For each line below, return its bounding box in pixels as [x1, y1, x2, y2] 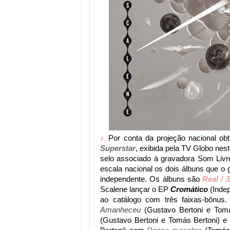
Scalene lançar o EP [100, 185, 170, 194]
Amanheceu [100, 205, 141, 214]
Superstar [100, 144, 136, 152]
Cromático [170, 185, 210, 194]
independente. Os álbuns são [100, 175, 202, 183]
